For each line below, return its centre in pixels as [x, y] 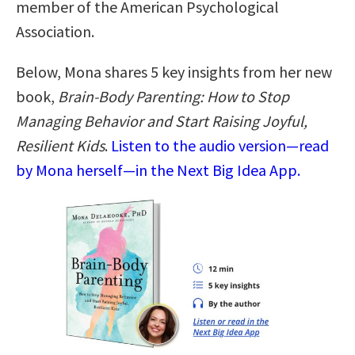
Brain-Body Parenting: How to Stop [174, 96]
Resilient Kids [60, 145]
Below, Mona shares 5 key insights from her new [174, 71]
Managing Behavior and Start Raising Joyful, [162, 120]
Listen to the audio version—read [220, 145]
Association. [55, 31]
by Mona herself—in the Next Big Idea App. [158, 170]
